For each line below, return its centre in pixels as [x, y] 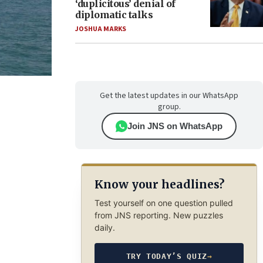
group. [169, 107]
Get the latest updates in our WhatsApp [169, 96]
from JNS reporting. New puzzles [159, 215]
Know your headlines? [159, 185]
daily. [104, 227]
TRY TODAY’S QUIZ [166, 256]
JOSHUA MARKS [101, 29]
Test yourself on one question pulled [163, 203]
